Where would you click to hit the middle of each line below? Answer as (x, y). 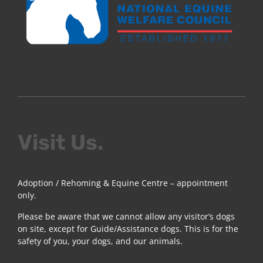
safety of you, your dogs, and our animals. (100, 241)
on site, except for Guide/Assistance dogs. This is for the (128, 228)
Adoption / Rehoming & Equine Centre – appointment (123, 183)
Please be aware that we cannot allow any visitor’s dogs (126, 216)
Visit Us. (60, 143)
